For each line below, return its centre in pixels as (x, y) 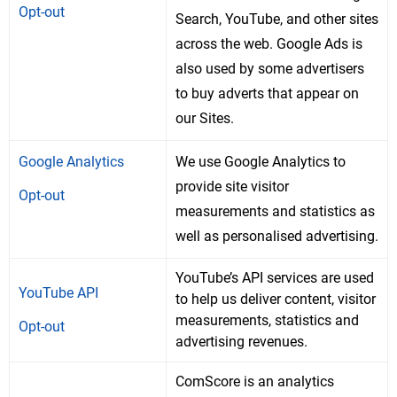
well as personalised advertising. (277, 237)
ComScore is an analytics (255, 382)
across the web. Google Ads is (269, 44)
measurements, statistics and (267, 321)
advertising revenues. (241, 342)
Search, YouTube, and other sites (277, 19)
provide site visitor (232, 187)
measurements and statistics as (275, 212)
